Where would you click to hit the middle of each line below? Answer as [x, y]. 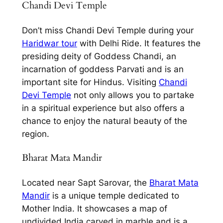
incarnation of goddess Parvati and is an [103, 69]
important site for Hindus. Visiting [90, 82]
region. [35, 134]
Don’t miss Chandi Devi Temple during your [108, 31]
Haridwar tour [49, 44]
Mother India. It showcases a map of [94, 208]
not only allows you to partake [132, 95]
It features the [171, 44]
